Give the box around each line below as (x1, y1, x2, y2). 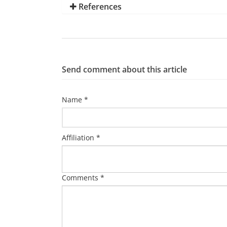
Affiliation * (62, 133, 100, 142)
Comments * (62, 173, 104, 182)
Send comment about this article (62, 64, 187, 75)
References (77, 1, 122, 12)
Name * (62, 95, 88, 104)
